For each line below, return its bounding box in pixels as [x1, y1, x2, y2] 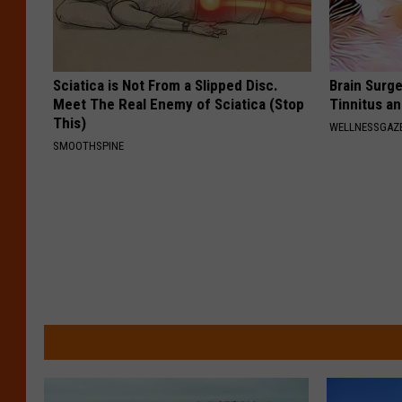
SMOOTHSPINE [53, 138, 124, 153]
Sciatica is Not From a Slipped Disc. [53, 75, 278, 94]
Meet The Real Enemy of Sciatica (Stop [53, 94, 304, 113]
